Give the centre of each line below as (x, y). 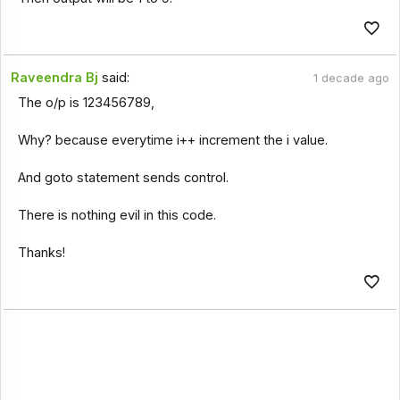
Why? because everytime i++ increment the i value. (172, 141)
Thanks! (41, 253)
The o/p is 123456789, (86, 103)
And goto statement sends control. (123, 178)
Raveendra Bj (55, 77)
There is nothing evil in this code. (117, 216)
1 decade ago (351, 78)
